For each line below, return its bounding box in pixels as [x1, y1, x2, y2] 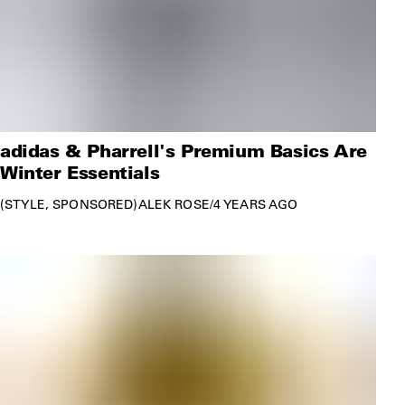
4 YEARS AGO [212, 195, 298, 212]
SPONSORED [52, 195, 134, 212]
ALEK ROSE [137, 195, 210, 212]
